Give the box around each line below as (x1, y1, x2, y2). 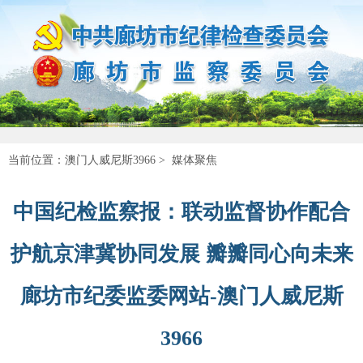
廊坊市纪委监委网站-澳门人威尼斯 (19, 284, 344, 308)
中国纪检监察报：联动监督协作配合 (13, 199, 350, 224)
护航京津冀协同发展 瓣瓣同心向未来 (10, 241, 353, 266)
